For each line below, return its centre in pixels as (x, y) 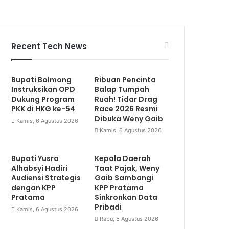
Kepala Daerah (123, 158)
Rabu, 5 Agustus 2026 (129, 219)
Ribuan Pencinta (125, 79)
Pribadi (108, 207)
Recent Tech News (49, 46)
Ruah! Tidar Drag (126, 99)
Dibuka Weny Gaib (129, 118)
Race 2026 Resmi (127, 109)
